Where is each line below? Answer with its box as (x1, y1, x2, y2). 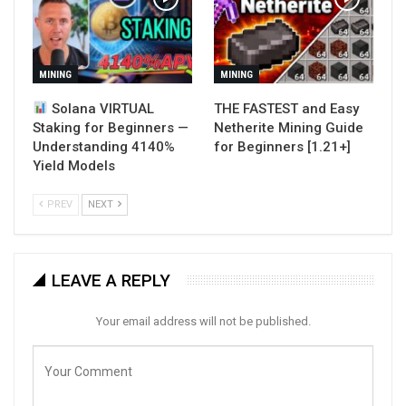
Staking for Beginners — (33, 119, 188, 136)
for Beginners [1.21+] (214, 138, 351, 155)
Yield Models (33, 157, 115, 174)
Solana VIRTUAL (48, 100, 155, 117)
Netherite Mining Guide (214, 119, 363, 136)
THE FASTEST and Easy (214, 100, 359, 117)
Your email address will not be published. (95, 314, 311, 328)
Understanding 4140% (33, 138, 175, 155)
